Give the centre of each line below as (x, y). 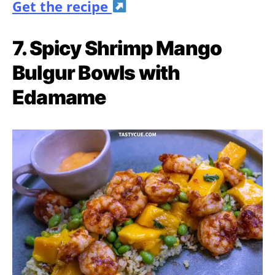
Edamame (59, 97)
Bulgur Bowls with (96, 72)
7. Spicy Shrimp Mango (117, 48)
